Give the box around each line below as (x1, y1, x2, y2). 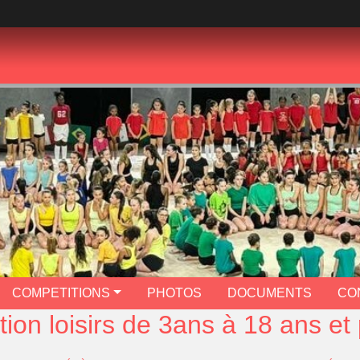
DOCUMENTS (227, 285, 312, 300)
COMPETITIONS (12, 285, 111, 300)
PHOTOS (146, 285, 202, 300)
